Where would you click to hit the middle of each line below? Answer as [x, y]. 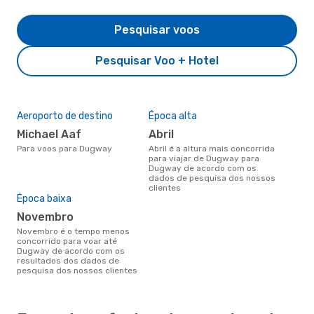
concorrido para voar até [67, 241]
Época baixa [44, 198]
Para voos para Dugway [67, 148]
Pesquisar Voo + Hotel [157, 60]
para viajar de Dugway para [204, 158]
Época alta [173, 116]
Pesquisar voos [157, 29]
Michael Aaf [53, 134]
